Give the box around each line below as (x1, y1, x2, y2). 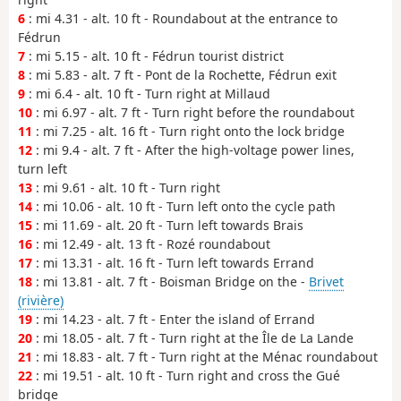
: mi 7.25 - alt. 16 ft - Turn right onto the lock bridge (32, 123, 345, 141)
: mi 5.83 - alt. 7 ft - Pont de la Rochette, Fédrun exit (25, 66, 337, 84)
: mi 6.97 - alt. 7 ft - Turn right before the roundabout (32, 104, 354, 122)
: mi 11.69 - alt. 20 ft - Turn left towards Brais (32, 217, 303, 235)
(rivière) (18, 292, 64, 310)
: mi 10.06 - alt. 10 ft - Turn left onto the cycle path (32, 198, 336, 216)
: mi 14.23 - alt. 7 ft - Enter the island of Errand (32, 311, 315, 328)
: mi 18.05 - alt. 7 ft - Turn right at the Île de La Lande (32, 329, 354, 347)
